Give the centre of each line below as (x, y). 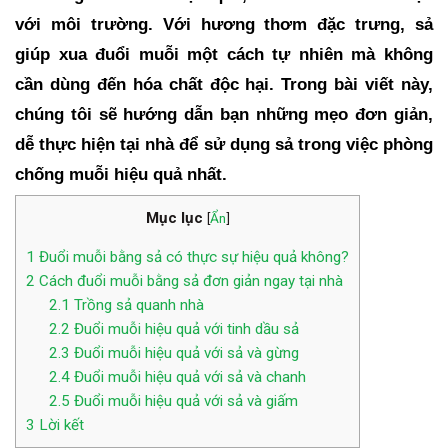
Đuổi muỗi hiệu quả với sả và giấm (183, 400)
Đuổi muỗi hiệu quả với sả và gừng (184, 352)
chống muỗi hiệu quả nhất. (121, 173)
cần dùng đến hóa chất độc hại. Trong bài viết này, (224, 83)
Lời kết (59, 424)
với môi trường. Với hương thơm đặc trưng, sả (224, 23)
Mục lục (174, 217)
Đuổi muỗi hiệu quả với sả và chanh (187, 376)
